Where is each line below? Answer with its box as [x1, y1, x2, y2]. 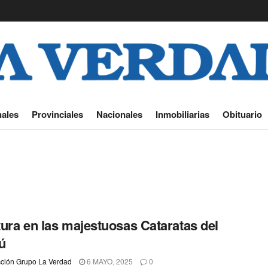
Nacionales [96, 108, 142, 121]
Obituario [222, 108, 262, 121]
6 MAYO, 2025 [85, 256, 133, 266]
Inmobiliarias [155, 108, 209, 121]
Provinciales [31, 108, 83, 121]
